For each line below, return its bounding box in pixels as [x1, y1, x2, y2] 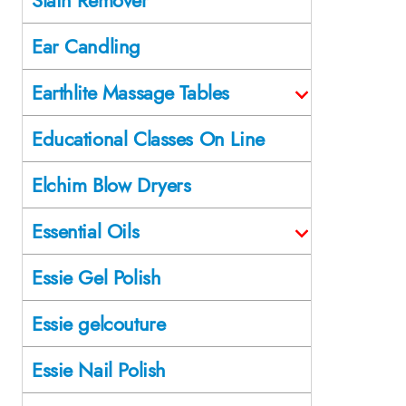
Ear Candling [32, 31, 140, 61]
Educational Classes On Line [32, 123, 265, 153]
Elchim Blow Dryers [32, 169, 191, 199]
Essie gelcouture [32, 308, 166, 338]
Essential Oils [32, 216, 140, 246]
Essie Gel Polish [32, 262, 161, 292]
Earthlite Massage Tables [32, 77, 229, 107]
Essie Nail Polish [32, 354, 166, 384]
